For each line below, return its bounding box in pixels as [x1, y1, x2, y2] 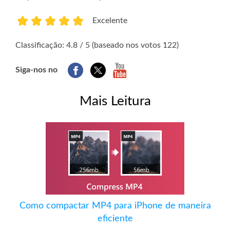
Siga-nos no [15, 66, 57, 74]
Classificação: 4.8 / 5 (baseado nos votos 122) [15, 41, 179, 50]
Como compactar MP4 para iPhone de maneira [19, 201, 211, 211]
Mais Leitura [79, 94, 151, 108]
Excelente [92, 16, 127, 25]
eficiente [97, 214, 133, 224]
